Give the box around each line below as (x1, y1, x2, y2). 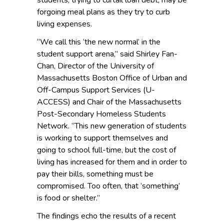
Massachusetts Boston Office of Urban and (37, 72, 187, 84)
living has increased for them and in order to (37, 156, 187, 168)
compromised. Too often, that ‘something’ (37, 180, 180, 192)
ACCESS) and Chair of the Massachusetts (37, 96, 181, 108)
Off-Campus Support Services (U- (37, 84, 155, 96)
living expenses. (37, 18, 92, 30)
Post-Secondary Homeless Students (37, 108, 166, 120)
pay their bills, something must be (37, 168, 153, 180)
